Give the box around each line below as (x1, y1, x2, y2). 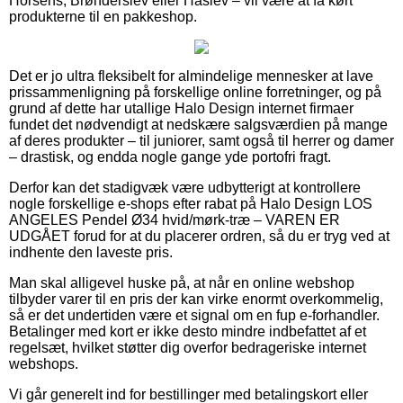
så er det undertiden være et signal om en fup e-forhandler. (9, 307, 380, 323)
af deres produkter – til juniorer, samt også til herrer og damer (9, 132, 394, 148)
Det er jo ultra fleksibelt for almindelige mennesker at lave (9, 67, 373, 84)
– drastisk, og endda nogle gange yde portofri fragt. (9, 148, 331, 165)
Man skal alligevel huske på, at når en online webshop (9, 274, 354, 291)
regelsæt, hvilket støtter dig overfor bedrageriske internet (9, 339, 366, 355)
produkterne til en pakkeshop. (9, 8, 197, 24)
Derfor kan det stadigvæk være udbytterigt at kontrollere (9, 179, 361, 195)
